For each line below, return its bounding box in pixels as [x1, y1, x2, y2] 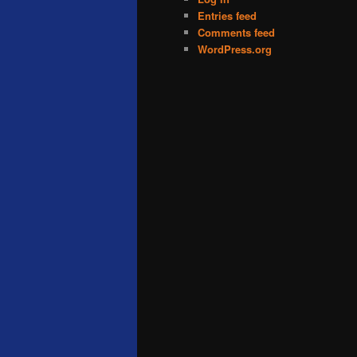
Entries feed [198, 7, 257, 23]
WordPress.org [198, 41, 272, 57]
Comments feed [198, 24, 275, 40]
